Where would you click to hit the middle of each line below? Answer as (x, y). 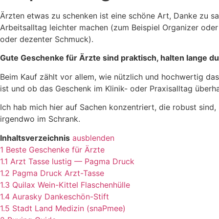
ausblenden (93, 138)
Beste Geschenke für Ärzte (55, 149)
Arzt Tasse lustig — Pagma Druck (72, 161)
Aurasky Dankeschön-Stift (61, 196)
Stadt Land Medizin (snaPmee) (69, 208)
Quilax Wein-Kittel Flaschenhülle (71, 185)
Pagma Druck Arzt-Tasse (58, 173)
